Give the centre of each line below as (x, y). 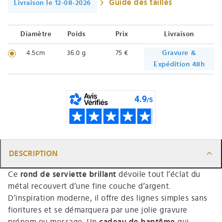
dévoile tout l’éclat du (158, 174)
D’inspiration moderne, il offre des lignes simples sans (108, 198)
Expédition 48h (179, 64)
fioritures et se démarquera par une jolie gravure (98, 210)
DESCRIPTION (33, 153)
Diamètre (36, 34)
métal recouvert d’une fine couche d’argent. (89, 186)
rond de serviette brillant (68, 174)
